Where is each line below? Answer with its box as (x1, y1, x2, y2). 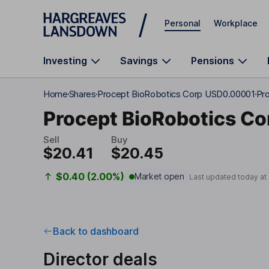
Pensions (191, 55, 234, 67)
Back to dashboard (53, 225, 139, 237)
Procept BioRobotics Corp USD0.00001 (97, 88, 255, 100)
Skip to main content (43, 10, 130, 20)
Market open (134, 171, 184, 181)
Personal (165, 17, 201, 28)
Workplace (214, 17, 258, 28)
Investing (43, 55, 87, 67)
